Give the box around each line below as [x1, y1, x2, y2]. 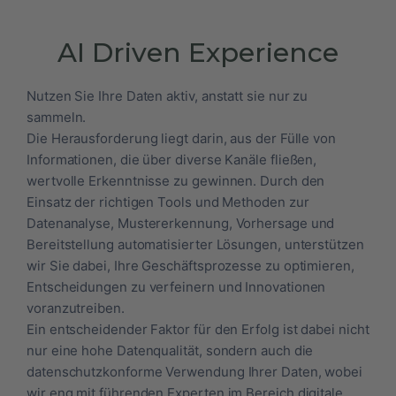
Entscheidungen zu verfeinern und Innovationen [27, 278, 326, 296]
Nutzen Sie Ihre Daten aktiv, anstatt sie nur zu [27, 88, 308, 105]
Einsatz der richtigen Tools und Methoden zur [27, 194, 309, 211]
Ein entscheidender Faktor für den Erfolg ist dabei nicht [27, 321, 369, 339]
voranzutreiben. [27, 300, 125, 317]
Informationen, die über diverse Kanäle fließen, [27, 151, 317, 169]
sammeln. [27, 109, 87, 126]
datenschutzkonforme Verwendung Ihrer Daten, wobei [27, 363, 363, 381]
